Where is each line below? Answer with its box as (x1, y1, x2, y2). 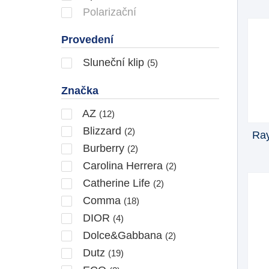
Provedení (61, 33, 113, 46)
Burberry (80, 142, 127, 154)
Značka (61, 84, 98, 97)
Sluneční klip (80, 56, 147, 68)
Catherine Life (80, 177, 153, 189)
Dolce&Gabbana (80, 229, 165, 241)
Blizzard (80, 124, 124, 137)
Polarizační (80, 5, 136, 18)
